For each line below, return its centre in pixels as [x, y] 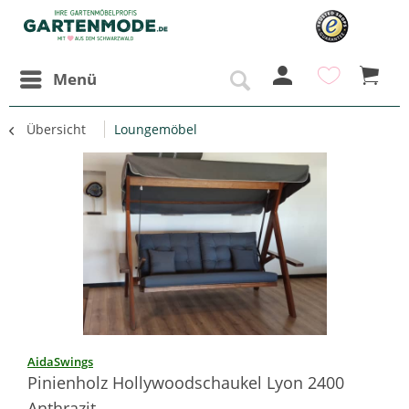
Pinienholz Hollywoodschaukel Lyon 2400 [186, 383]
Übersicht [56, 129]
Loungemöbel [156, 129]
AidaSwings [60, 362]
